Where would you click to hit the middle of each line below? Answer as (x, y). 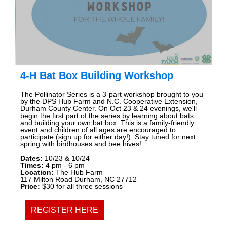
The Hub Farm (78, 173)
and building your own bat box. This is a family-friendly (107, 123)
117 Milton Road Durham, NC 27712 (79, 180)
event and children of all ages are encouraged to (98, 130)
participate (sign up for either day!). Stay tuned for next (108, 137)
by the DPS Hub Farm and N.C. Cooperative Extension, (109, 102)
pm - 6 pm (68, 165)
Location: (37, 173)
